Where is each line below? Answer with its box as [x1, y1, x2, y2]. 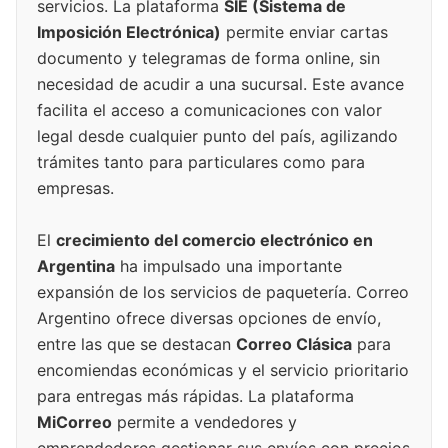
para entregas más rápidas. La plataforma [37, 386, 354, 407]
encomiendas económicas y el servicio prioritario [37, 360, 409, 381]
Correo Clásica [236, 334, 352, 355]
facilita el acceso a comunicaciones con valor [37, 100, 382, 121]
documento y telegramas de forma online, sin [37, 48, 380, 69]
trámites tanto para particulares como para [37, 152, 365, 173]
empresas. [37, 178, 114, 199]
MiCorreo [37, 412, 112, 433]
